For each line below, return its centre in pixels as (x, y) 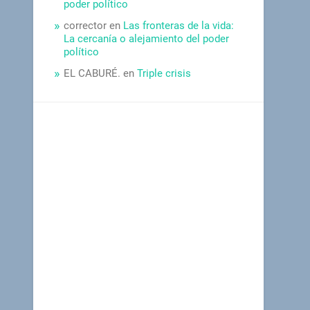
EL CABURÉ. (92, 73)
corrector (85, 25)
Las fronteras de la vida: (179, 25)
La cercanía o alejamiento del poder (147, 38)
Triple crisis (164, 73)
